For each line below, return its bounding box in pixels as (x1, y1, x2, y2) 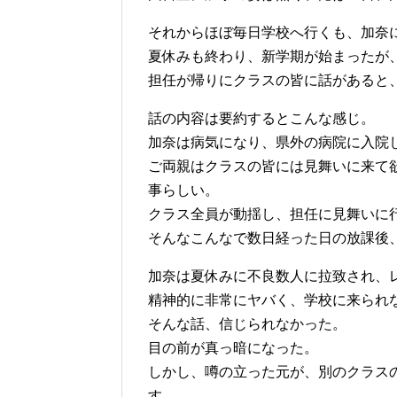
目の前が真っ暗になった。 (148, 340, 318, 356)
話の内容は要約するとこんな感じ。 (148, 111, 375, 127)
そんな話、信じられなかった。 (148, 316, 346, 332)
